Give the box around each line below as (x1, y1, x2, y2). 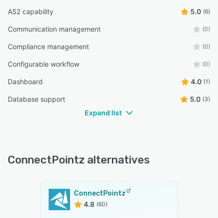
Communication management (8, 25, 101, 34)
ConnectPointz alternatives (8, 153, 150, 167)
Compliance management (8, 42, 89, 51)
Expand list (85, 109, 122, 117)
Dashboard (8, 77, 43, 86)
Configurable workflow (8, 60, 79, 69)
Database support (8, 95, 65, 104)
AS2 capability (8, 7, 54, 16)
